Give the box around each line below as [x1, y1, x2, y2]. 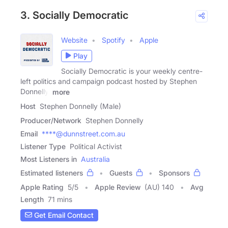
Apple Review [95, 182, 140, 191]
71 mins [48, 194, 72, 204]
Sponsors [159, 168, 190, 177]
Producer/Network [20, 116, 81, 125]
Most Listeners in [20, 154, 77, 163]
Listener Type [20, 141, 66, 151]
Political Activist [70, 141, 122, 151]
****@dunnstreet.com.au [42, 129, 125, 138]
